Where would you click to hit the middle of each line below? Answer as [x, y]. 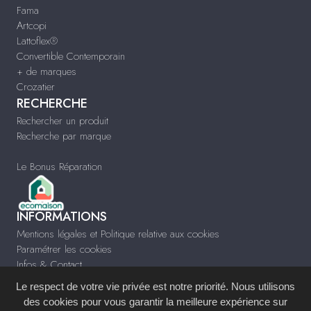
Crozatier [36, 86]
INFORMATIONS [62, 217]
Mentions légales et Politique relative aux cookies [118, 234]
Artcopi [32, 25]
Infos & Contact [49, 265]
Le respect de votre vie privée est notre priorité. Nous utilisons [155, 286]
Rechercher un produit [62, 120]
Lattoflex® [37, 41]
